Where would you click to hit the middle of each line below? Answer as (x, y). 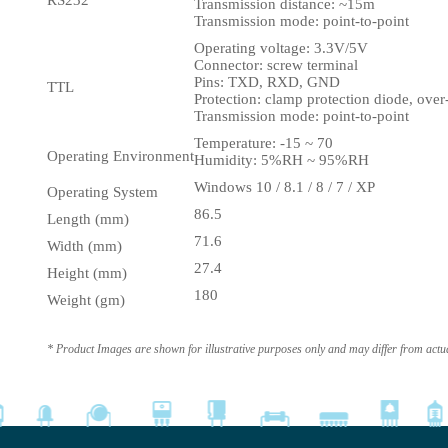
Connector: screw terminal (276, 65)
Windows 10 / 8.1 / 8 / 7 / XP (284, 187)
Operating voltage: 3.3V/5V (281, 48)
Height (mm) (87, 273)
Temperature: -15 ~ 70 (263, 143)
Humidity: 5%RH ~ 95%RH (281, 160)
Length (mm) (88, 219)
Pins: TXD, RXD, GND (267, 82)
